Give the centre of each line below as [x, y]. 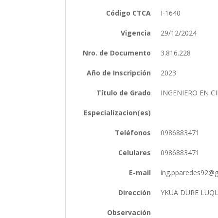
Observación [129, 212]
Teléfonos [133, 132]
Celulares [135, 152]
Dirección [135, 192]
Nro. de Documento [117, 53]
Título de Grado [124, 92]
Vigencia [136, 33]
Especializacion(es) [118, 112]
